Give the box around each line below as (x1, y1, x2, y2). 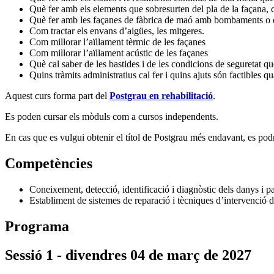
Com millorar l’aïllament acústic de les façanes (29, 48, 208, 59)
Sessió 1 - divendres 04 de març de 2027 (5, 246, 251, 263)
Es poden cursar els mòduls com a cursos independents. (5, 111, 218, 122)
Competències (5, 155, 92, 172)
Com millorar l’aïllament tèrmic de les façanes (29, 37, 206, 48)
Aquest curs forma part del (5, 91, 109, 102)
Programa (5, 218, 69, 234)
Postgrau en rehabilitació (109, 91, 213, 102)
